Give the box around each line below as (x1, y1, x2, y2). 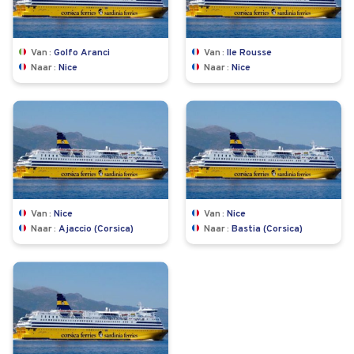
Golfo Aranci (54, 48, 110, 58)
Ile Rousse (227, 48, 272, 58)
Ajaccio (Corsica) (58, 224, 134, 235)
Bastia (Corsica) (232, 224, 303, 235)
